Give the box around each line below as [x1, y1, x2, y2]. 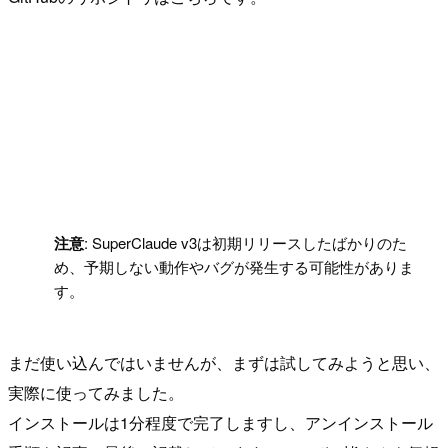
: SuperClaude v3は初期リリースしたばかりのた [84, 231, 408, 253]
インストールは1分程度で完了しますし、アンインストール [8, 410, 433, 434]
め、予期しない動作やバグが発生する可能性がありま [54, 255, 415, 277]
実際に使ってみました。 [8, 380, 184, 404]
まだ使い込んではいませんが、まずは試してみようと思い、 [8, 350, 440, 374]
